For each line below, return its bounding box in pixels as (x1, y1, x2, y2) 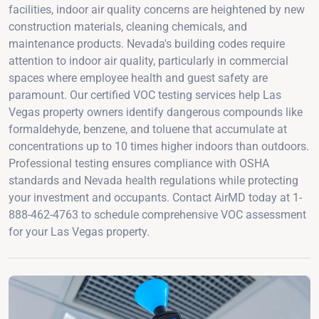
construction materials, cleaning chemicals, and (9, 19, 247, 33)
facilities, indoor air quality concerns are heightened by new (9, 2, 305, 16)
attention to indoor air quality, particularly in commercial (9, 53, 288, 68)
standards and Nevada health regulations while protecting (9, 173, 298, 187)
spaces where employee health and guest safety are (9, 70, 268, 85)
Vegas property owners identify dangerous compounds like (9, 105, 303, 119)
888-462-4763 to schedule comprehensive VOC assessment (9, 207, 306, 221)
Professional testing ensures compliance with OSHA (9, 156, 269, 170)
